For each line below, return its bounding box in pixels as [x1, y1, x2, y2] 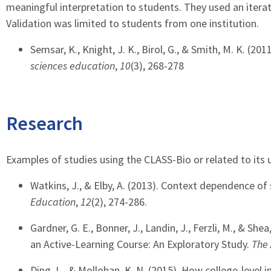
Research [6, 111, 83, 135]
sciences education [30, 59, 115, 73]
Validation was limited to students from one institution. [6, 16, 259, 30]
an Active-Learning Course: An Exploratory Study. [30, 237, 252, 251]
